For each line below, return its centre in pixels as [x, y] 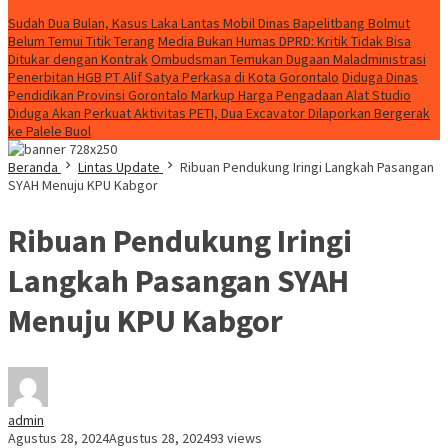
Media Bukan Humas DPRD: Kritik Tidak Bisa [284, 41]
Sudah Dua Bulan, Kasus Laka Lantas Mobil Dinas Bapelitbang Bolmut [209, 23]
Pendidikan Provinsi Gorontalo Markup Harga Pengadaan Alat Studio [209, 95]
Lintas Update [119, 167]
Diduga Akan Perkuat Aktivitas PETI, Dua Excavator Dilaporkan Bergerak [219, 113]
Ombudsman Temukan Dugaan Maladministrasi [288, 59]
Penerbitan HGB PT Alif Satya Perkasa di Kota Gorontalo [173, 77]
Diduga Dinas [380, 77]
